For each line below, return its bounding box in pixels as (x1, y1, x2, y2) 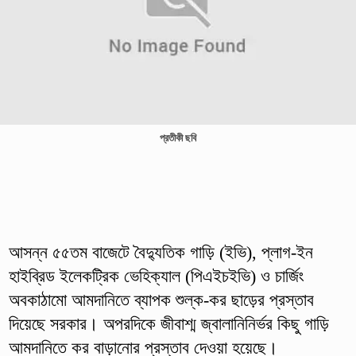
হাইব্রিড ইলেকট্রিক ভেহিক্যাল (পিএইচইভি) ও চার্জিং (8, 265, 304, 286)
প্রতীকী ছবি (160, 132, 196, 144)
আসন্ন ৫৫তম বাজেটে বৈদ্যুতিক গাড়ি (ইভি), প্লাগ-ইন (8, 242, 313, 262)
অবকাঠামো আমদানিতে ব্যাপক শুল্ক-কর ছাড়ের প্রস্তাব (8, 289, 314, 310)
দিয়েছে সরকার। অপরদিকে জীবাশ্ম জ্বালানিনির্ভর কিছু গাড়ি (8, 313, 329, 334)
